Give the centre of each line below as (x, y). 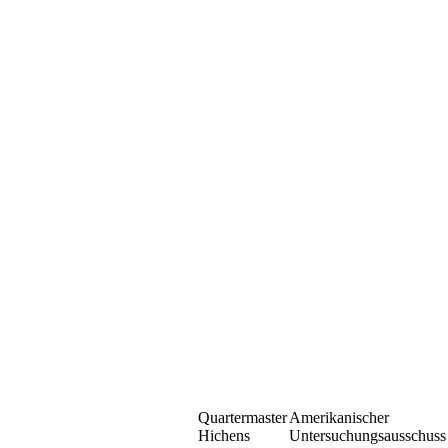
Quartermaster (242, 417)
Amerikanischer (339, 417)
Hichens (224, 435)
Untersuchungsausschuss (367, 435)
